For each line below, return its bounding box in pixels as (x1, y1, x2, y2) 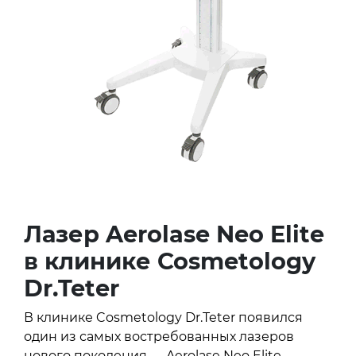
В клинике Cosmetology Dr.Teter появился (24, 309, 303, 325)
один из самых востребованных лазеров (24, 328, 294, 344)
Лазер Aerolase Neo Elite (24, 219, 324, 248)
